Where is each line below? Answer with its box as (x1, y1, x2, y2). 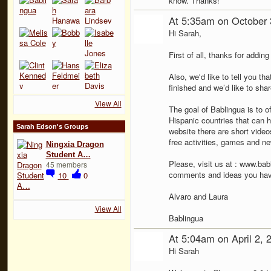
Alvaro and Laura (168, 191, 228, 203)
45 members (45, 158, 87, 169)
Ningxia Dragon (45, 139, 104, 149)
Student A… (45, 149, 91, 159)
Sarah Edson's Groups (16, 122, 88, 130)
